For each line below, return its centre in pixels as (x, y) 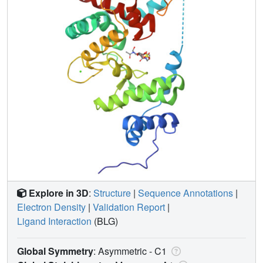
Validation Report (129, 207)
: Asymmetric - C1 (131, 251)
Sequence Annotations (186, 193)
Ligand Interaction (54, 221)
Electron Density (51, 207)
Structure (112, 193)
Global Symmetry (55, 251)
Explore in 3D (59, 193)
